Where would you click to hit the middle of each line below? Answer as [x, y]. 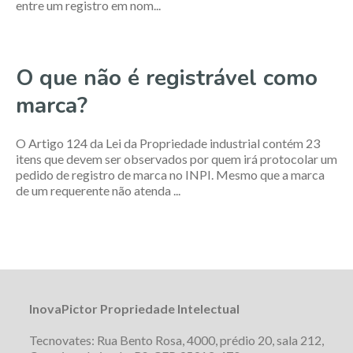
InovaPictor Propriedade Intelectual [134, 308]
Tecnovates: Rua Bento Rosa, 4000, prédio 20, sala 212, [176, 340]
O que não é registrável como [167, 78]
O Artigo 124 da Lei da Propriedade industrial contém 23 [168, 143]
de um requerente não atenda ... [98, 190]
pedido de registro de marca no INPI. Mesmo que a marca [170, 175]
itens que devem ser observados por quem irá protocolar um [176, 159]
